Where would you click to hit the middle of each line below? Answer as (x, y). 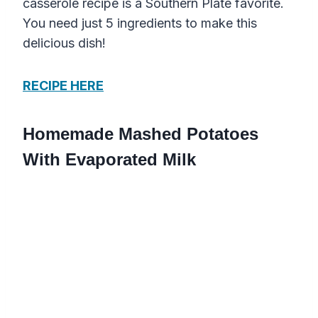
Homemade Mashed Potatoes (141, 133)
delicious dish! (64, 43)
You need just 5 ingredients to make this (140, 23)
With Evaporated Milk (109, 159)
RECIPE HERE (63, 85)
